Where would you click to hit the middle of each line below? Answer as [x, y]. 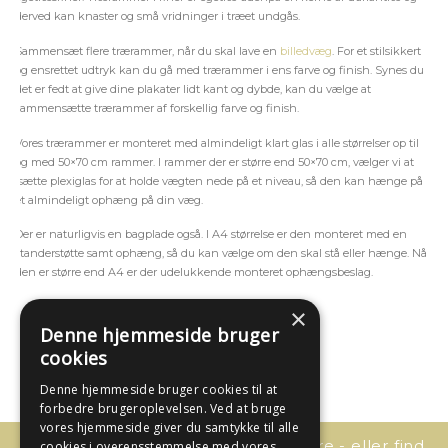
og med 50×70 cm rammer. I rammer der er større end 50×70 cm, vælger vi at [214, 161]
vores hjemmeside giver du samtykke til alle [169, 427]
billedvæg [306, 51]
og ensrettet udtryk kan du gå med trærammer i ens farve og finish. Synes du [219, 70]
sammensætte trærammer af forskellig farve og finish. [157, 108]
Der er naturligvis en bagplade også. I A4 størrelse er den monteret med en [211, 234]
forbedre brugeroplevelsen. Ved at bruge [163, 408]
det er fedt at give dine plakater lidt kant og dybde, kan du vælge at [193, 89]
